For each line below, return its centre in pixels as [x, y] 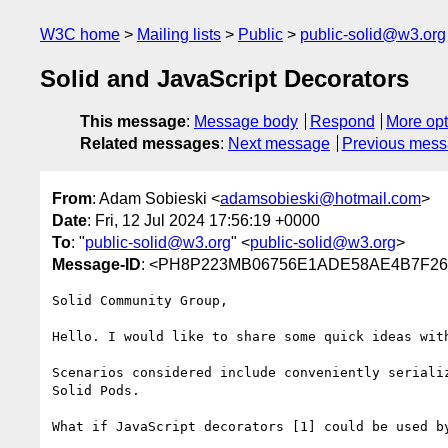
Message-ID [96, 264]
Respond [342, 122]
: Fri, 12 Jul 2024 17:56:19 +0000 [203, 220]
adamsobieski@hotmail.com [320, 198]
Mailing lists [179, 34]
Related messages [150, 144]
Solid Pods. [96, 390]
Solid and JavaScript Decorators [224, 79]
